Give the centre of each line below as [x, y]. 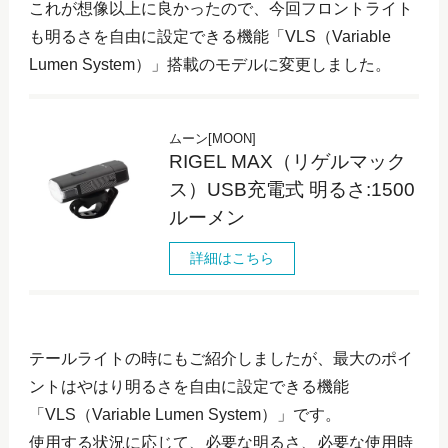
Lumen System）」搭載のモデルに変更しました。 [209, 64]
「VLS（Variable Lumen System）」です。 [184, 414]
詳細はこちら [231, 257]
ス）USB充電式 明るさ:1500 [291, 189]
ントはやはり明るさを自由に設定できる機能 [188, 386]
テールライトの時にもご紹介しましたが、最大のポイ [220, 358]
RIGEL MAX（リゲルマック [287, 161]
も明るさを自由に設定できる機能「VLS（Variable [209, 36]
